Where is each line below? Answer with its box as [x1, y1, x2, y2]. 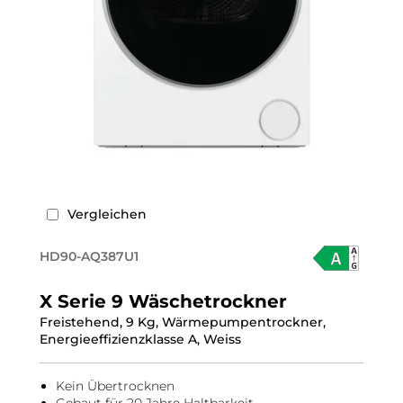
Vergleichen [67, 206, 147, 222]
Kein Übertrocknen [56, 378, 175, 394]
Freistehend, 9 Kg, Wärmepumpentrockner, [40, 314, 326, 330]
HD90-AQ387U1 [40, 248, 139, 264]
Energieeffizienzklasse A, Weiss [40, 331, 241, 347]
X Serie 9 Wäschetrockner [40, 291, 287, 312]
